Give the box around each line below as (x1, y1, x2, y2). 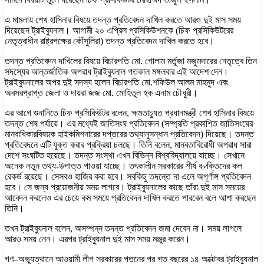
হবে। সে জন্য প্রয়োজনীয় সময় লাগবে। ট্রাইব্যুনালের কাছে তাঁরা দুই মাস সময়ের (5, 181, 245, 192)
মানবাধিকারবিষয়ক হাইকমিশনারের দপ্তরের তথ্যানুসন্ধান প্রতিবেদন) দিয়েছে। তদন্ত (5, 128, 254, 139)
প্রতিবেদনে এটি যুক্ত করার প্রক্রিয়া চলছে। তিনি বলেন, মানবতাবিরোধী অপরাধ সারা (5, 139, 252, 150)
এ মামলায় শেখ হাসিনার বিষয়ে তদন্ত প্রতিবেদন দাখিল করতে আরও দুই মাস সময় (5, 14, 241, 25)
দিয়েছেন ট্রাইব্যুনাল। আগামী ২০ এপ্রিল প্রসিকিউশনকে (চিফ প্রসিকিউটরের (5, 25, 233, 35)
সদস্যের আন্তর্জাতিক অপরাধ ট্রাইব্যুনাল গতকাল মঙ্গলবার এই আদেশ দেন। (5, 66, 229, 77)
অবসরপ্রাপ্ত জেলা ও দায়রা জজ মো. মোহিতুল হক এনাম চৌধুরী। (5, 87, 198, 98)
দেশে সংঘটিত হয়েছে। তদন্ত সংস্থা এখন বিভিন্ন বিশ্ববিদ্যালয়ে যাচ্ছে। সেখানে (5, 150, 245, 160)
